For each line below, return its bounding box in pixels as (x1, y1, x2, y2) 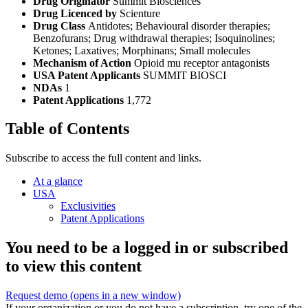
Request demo (5, 289, 70, 302)
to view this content (5, 257, 142, 276)
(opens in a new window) (70, 289, 181, 302)
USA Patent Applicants (33, 69, 143, 81)
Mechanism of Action (33, 56, 134, 69)
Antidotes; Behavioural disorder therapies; (88, 19, 270, 32)
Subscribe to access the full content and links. (5, 152, 201, 164)
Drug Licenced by (33, 7, 120, 19)
